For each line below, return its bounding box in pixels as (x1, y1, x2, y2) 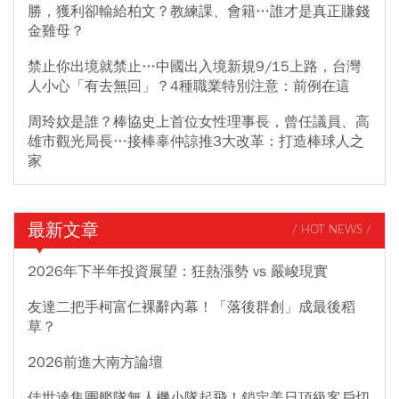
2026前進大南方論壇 (28, 353, 163, 371)
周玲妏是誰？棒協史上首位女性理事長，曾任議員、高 (28, 112, 370, 131)
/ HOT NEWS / (292, 224, 371, 237)
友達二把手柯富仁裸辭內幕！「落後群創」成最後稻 (28, 297, 355, 316)
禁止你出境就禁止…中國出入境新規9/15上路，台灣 (28, 57, 361, 76)
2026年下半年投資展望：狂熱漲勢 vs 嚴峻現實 (28, 262, 328, 281)
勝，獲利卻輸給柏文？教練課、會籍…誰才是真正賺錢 (28, 2, 370, 20)
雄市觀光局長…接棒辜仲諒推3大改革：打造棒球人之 (28, 132, 364, 151)
